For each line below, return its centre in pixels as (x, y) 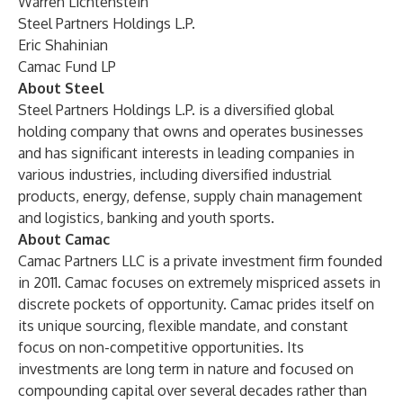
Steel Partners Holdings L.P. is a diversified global (176, 110)
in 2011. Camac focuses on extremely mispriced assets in (199, 282)
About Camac (64, 239)
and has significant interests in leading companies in (186, 153)
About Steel (61, 88)
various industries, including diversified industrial (175, 175)
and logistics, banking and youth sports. (146, 218)
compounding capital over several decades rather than (193, 390)
